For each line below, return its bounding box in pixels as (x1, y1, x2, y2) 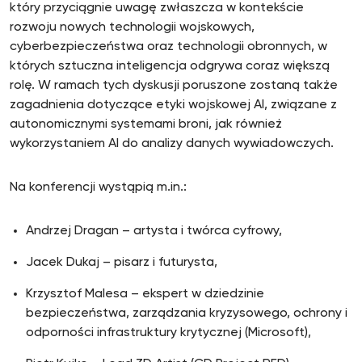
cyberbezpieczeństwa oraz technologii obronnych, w (10, 40, 327, 53)
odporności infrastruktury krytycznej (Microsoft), (26, 326, 311, 339)
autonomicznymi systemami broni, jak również (10, 118, 282, 131)
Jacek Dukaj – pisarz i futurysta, (26, 256, 217, 269)
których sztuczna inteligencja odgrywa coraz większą (10, 60, 330, 73)
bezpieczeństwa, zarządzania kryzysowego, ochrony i (26, 307, 347, 320)
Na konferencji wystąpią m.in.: (10, 181, 187, 194)
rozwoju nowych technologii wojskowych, (10, 21, 255, 34)
